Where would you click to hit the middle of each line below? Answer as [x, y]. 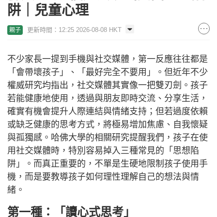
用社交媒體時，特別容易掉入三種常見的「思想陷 [103, 151]
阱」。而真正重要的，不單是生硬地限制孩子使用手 [108, 164]
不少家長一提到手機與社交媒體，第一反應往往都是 [108, 59]
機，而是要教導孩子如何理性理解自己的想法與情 [103, 177]
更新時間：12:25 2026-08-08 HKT [74, 30]
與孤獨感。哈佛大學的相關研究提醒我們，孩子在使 [108, 138]
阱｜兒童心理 [48, 11]
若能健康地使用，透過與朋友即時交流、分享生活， [108, 99]
